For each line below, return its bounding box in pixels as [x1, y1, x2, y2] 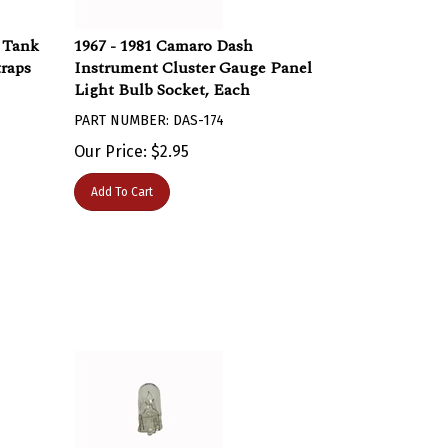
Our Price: [74, 132, 148, 151]
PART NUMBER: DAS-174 [74, 102, 225, 119]
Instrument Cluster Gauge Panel [74, 46, 313, 70]
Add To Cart [91, 175, 154, 189]
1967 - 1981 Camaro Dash [74, 24, 254, 48]
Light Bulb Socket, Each [74, 68, 251, 92]
